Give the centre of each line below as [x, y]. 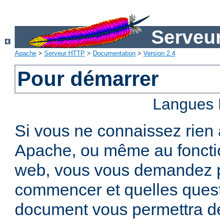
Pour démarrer [88, 79]
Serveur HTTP [65, 54]
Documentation [114, 54]
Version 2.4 [159, 54]
